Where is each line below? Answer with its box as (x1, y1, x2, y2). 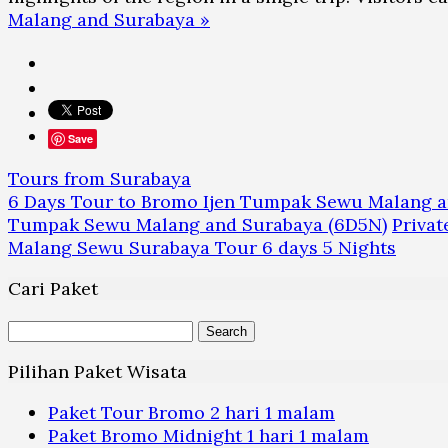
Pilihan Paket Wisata (8, 360, 187, 384)
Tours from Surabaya (8, 167, 191, 191)
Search (7, 317, 67, 341)
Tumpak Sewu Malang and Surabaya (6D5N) (8, 213, 387, 237)
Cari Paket (8, 277, 98, 301)
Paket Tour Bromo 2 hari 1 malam (48, 401, 335, 425)
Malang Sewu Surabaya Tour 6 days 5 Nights (8, 236, 396, 260)
